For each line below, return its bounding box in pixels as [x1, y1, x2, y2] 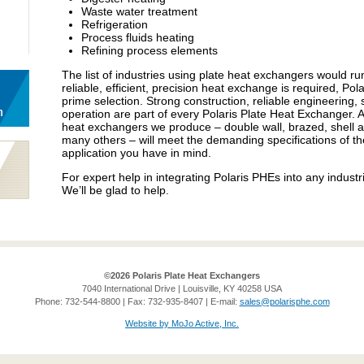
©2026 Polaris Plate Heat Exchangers [104, 271, 260, 280]
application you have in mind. [62, 146, 211, 159]
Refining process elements [81, 44, 218, 57]
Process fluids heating [81, 31, 194, 44]
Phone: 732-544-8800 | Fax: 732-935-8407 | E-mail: [34, 297, 240, 306]
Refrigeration [81, 18, 148, 31]
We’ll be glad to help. [62, 184, 169, 197]
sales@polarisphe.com [239, 297, 330, 306]
